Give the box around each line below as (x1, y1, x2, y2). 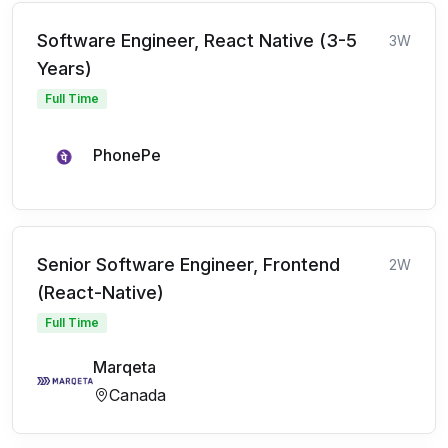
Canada (109, 385, 166, 405)
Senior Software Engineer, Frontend (37, 254, 340, 275)
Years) (37, 58, 92, 79)
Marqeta (93, 357, 156, 377)
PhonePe (93, 145, 161, 165)
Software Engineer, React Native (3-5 (37, 30, 357, 51)
